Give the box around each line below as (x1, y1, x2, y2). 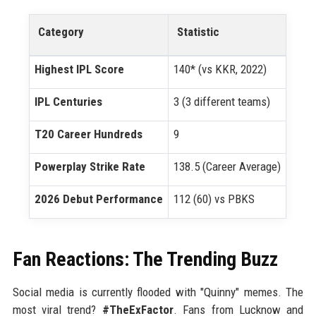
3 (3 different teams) (174, 95, 271, 109)
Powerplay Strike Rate (35, 159, 146, 174)
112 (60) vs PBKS (174, 192, 255, 207)
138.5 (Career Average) (174, 159, 281, 174)
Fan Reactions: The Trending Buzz (12, 248, 278, 272)
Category (38, 25, 85, 39)
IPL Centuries (35, 95, 103, 109)
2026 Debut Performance (35, 192, 164, 207)
